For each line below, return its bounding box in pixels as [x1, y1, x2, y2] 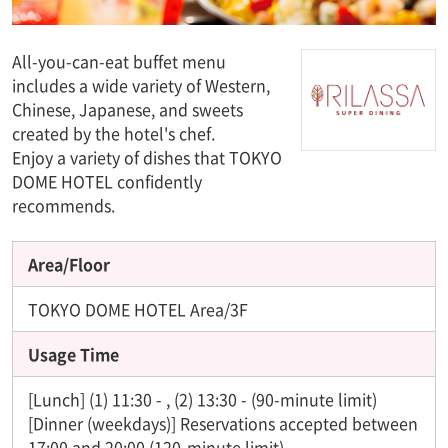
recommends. [12, 192, 115, 217]
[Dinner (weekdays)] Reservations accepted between [28, 410, 418, 435]
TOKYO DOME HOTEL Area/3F [28, 296, 248, 321]
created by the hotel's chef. [12, 120, 215, 145]
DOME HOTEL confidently [12, 168, 202, 193]
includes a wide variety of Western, [12, 72, 270, 97]
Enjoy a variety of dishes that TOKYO [12, 144, 282, 169]
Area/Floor [28, 251, 110, 276]
